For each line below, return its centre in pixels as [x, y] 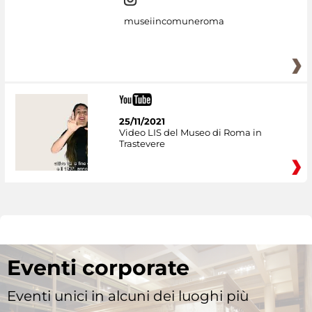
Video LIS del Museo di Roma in [190, 133]
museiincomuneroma [174, 21]
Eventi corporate [98, 267]
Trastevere [142, 144]
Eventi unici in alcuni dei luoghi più [128, 296]
